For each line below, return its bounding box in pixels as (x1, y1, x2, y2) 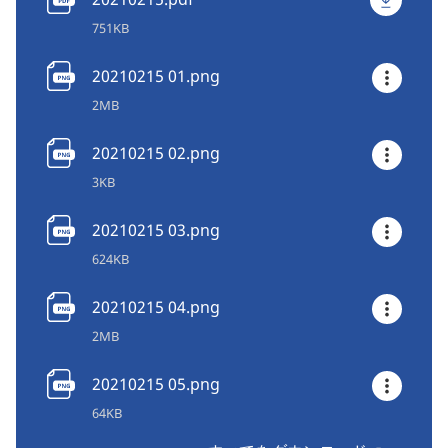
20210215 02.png (92, 142, 220, 165)
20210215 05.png (92, 373, 220, 396)
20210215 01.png (92, 65, 220, 88)
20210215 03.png (92, 219, 220, 242)
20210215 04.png (92, 296, 220, 319)
